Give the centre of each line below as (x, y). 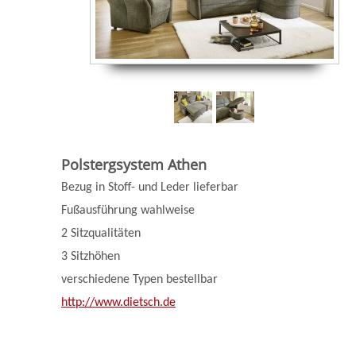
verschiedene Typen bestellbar (139, 280)
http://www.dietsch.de (118, 303)
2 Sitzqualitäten (101, 234)
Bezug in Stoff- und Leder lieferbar (150, 188)
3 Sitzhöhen (91, 257)
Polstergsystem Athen (134, 164)
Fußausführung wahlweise (128, 211)
